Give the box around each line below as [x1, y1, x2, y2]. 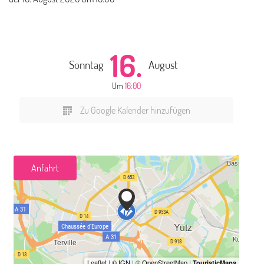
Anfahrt [31, 161, 59, 174]
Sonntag [69, 57, 104, 71]
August [148, 57, 178, 71]
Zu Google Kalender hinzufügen [80, 104, 190, 116]
